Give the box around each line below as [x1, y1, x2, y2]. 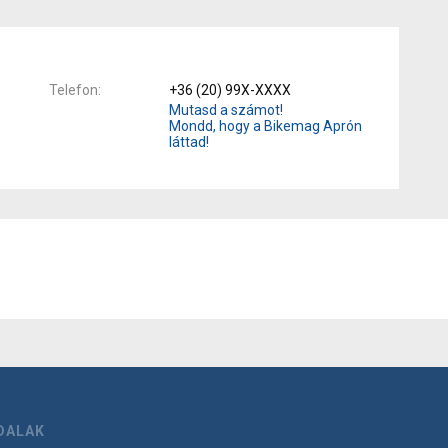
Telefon [49, 81, 98, 98]
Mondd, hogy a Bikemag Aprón [169, 117, 362, 134]
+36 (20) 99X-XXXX [169, 81, 291, 98]
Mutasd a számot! [169, 101, 283, 118]
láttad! [169, 133, 209, 150]
